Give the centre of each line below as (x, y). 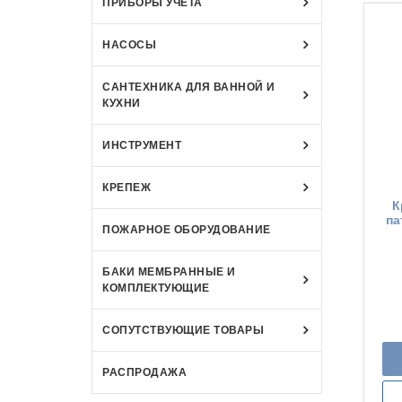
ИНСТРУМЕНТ (142, 145)
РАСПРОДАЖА (144, 372)
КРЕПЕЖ (127, 187)
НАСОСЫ (129, 44)
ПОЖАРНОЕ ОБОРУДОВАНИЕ (187, 229)
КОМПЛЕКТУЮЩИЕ (156, 288)
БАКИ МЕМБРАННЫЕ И (169, 271)
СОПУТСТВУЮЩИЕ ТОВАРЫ (183, 330)
